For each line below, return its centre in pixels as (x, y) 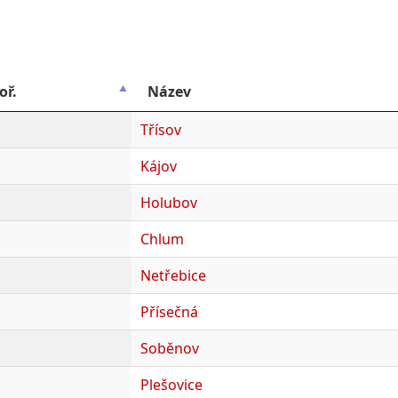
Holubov (168, 202)
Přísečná (169, 311)
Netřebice (173, 275)
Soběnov (169, 348)
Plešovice (171, 384)
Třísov (160, 129)
